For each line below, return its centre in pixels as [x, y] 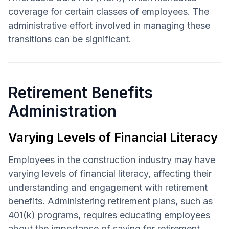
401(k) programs [43, 215]
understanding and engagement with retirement [108, 187]
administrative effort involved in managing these [109, 25]
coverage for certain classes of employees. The [109, 11]
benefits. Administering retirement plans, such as [110, 201]
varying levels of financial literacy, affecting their [110, 173]
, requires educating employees [144, 215]
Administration [62, 111]
